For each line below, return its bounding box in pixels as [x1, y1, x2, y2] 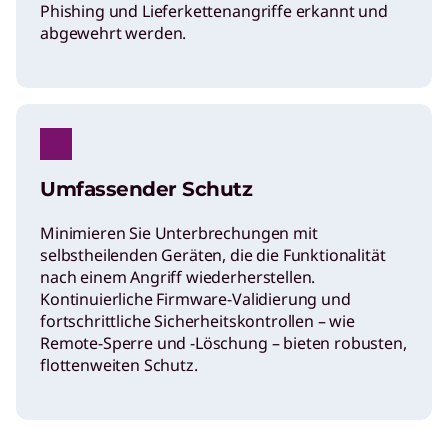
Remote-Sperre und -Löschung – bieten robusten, [40, 332, 407, 355]
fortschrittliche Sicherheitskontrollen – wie [40, 310, 355, 333]
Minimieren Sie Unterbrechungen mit [40, 222, 318, 245]
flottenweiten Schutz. [40, 354, 198, 377]
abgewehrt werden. [40, 22, 187, 45]
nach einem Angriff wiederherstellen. [40, 266, 316, 289]
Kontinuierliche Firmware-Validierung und [40, 288, 351, 311]
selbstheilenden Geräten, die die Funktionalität [40, 244, 386, 267]
